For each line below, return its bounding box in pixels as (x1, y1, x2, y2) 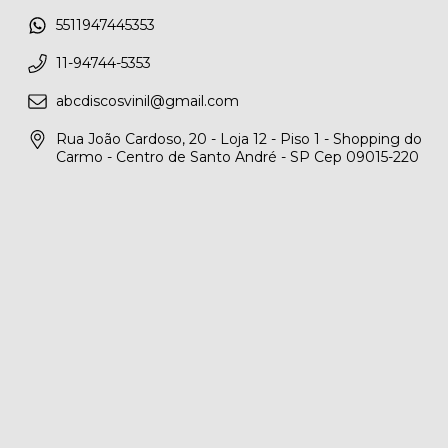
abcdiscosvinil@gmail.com (56, 92, 239, 111)
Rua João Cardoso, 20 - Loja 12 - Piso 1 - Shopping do (56, 130, 422, 149)
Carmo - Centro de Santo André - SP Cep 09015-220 (56, 148, 419, 167)
